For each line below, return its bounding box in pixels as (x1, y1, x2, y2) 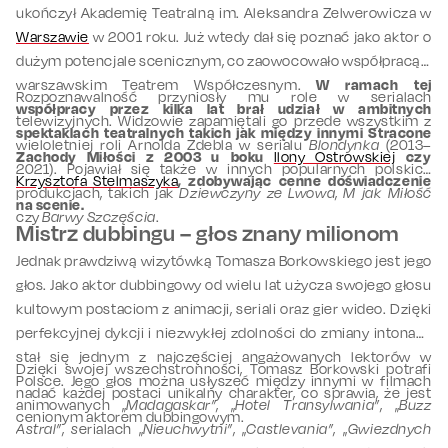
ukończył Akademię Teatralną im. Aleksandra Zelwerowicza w (16, 4, 432, 22)
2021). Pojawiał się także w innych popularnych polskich (16, 160, 432, 178)
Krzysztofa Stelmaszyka (16, 172, 179, 190)
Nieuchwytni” (143, 420, 233, 438)
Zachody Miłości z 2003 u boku (16, 148, 274, 166)
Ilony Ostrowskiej (273, 148, 396, 166)
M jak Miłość (343, 184, 432, 202)
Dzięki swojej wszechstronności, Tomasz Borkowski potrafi (16, 360, 432, 378)
